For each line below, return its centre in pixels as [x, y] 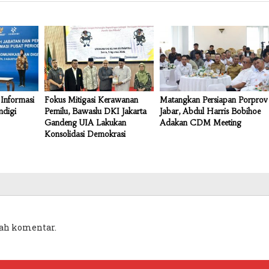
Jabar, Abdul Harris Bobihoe [210, 111]
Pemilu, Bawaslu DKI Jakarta [95, 111]
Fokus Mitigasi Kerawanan [91, 100]
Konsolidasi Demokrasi [85, 134]
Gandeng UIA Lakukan [85, 122]
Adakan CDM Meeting [202, 122]
